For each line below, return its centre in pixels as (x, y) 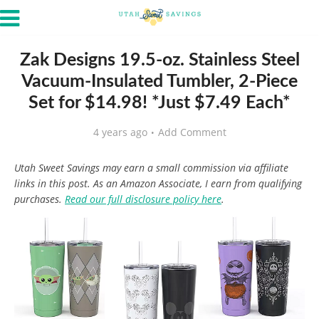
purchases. (40, 199)
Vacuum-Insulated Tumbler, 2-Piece (159, 82)
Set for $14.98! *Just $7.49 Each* (159, 103)
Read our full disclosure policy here (143, 199)
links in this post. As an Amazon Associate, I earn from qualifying (158, 183)
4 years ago (120, 132)
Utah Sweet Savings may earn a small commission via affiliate (151, 168)
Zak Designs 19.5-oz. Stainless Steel (159, 60)
